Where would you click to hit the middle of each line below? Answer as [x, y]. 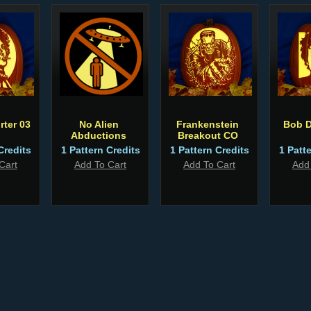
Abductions [99, 135]
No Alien [99, 124]
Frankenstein [208, 124]
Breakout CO [208, 135]
